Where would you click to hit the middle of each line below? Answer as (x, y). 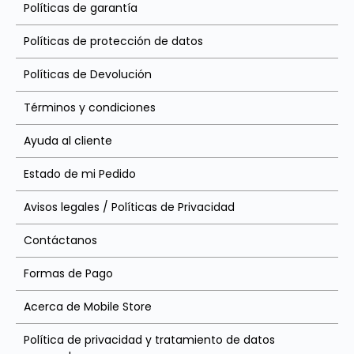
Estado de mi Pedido (80, 174)
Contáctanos (60, 241)
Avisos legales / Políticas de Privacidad (129, 207)
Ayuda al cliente (68, 141)
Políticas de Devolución (88, 75)
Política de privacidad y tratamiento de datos (149, 340)
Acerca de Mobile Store (88, 307)
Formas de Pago (68, 274)
